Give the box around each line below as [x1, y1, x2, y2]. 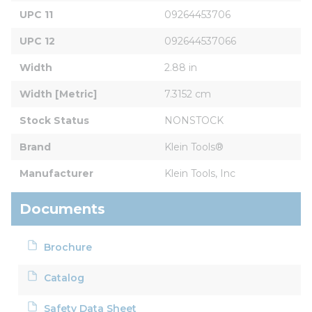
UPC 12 [19, 34, 55, 47]
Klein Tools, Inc [164, 166, 235, 180]
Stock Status [19, 114, 89, 127]
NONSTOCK [164, 114, 224, 127]
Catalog [44, 271, 85, 284]
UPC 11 [19, 8, 53, 21]
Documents [19, 200, 105, 217]
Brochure [44, 240, 93, 253]
